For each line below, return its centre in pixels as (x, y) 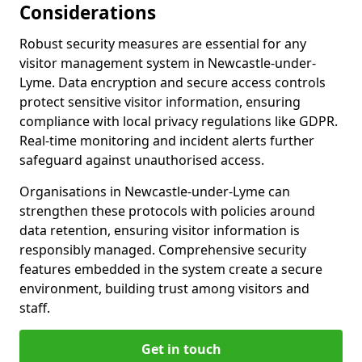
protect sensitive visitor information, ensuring (160, 102)
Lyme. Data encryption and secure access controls (173, 83)
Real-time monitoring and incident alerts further (167, 141)
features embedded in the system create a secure (171, 269)
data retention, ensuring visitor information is (160, 231)
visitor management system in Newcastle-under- (168, 63)
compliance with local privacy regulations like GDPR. (179, 122)
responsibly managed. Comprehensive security (163, 250)
